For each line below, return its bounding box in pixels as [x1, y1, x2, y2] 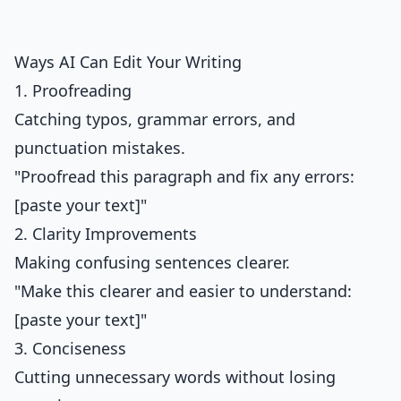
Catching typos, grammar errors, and [14, 108, 295, 130]
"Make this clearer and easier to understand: [14, 280, 352, 302]
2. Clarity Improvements [14, 223, 197, 244]
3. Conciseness [14, 337, 126, 359]
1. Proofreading [14, 80, 132, 101]
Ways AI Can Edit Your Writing [14, 51, 242, 73]
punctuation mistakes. [14, 137, 185, 158]
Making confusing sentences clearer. [14, 252, 290, 273]
